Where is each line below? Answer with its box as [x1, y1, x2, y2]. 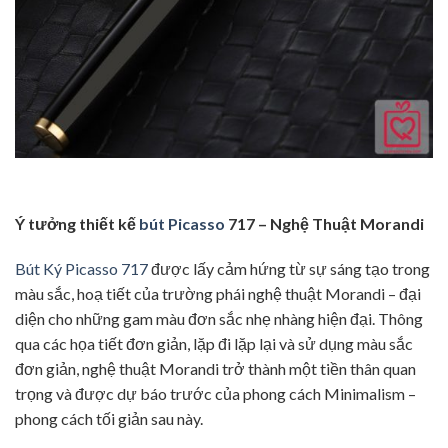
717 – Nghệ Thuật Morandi [225, 213, 427, 233]
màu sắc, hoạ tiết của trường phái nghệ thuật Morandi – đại [15, 284, 421, 304]
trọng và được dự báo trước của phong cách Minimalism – [15, 384, 416, 404]
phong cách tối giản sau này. [15, 409, 203, 429]
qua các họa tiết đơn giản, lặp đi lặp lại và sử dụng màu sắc [15, 334, 413, 354]
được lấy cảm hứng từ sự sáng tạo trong [148, 259, 430, 279]
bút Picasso [139, 213, 225, 233]
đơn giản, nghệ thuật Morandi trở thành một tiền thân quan [15, 359, 416, 379]
